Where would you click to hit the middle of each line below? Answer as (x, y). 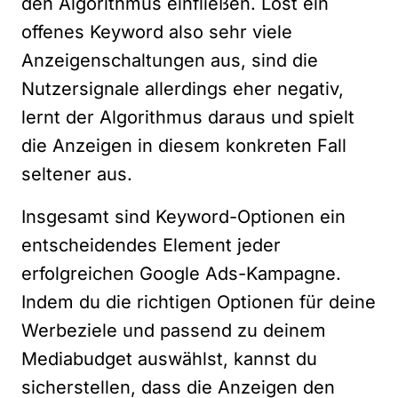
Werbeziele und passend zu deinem (174, 330)
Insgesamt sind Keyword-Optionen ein (183, 216)
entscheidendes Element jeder (151, 245)
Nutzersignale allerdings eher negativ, (183, 88)
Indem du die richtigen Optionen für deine (199, 302)
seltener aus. (77, 174)
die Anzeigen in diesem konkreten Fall (184, 145)
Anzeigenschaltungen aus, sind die (170, 60)
